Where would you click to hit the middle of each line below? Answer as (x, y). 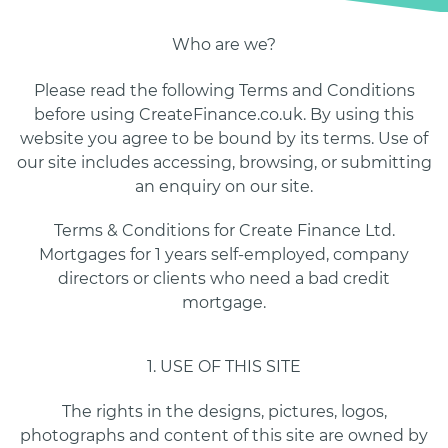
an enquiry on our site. (224, 186)
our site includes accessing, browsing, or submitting (224, 162)
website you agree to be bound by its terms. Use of (224, 138)
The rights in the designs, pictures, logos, (224, 411)
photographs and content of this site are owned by (224, 435)
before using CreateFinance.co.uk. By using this (224, 114)
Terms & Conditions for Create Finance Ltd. (224, 230)
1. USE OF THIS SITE (224, 366)
